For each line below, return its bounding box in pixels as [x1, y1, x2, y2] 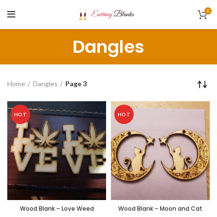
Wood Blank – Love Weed [19, 204, 94, 213]
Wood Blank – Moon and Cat [118, 204, 202, 213]
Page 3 [65, 79, 87, 88]
